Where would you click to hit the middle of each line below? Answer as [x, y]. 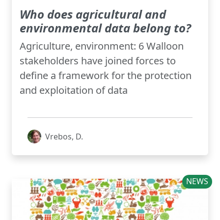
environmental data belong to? [105, 28]
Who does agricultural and [93, 14]
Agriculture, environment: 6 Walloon [102, 46]
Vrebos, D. [64, 137]
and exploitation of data [74, 90]
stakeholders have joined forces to [98, 61]
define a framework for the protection [106, 76]
